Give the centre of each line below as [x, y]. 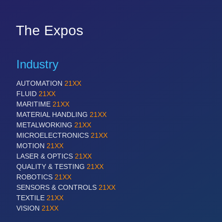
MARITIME [34, 104]
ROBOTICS [35, 177]
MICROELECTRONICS [54, 135]
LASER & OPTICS [46, 156]
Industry [37, 64]
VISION [29, 208]
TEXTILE [31, 198]
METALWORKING [45, 125]
